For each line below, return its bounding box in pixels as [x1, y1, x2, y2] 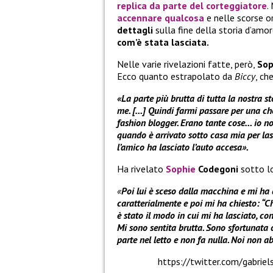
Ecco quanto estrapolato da [117, 70, 235, 83]
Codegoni [198, 163, 241, 175]
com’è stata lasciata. [117, 36, 209, 49]
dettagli [117, 24, 155, 37]
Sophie [166, 163, 198, 175]
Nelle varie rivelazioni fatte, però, [117, 58, 257, 71]
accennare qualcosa [117, 12, 207, 24]
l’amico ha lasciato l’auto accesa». [117, 141, 249, 154]
